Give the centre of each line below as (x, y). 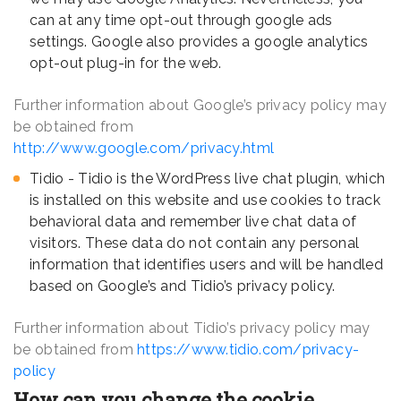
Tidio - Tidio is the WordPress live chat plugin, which (208, 179)
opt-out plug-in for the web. (126, 64)
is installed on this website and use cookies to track (205, 200)
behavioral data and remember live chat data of (193, 222)
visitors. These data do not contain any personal (195, 243)
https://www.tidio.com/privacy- (248, 350)
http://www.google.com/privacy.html (144, 149)
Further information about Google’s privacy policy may (200, 106)
